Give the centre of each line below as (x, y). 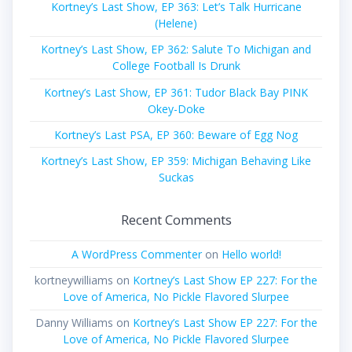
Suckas (176, 177)
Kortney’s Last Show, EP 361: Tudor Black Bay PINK (176, 92)
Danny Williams (74, 323)
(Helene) (176, 24)
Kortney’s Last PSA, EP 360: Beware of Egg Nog (176, 134)
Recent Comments (176, 220)
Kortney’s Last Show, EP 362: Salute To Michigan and (176, 49)
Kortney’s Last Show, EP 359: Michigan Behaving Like (176, 160)
